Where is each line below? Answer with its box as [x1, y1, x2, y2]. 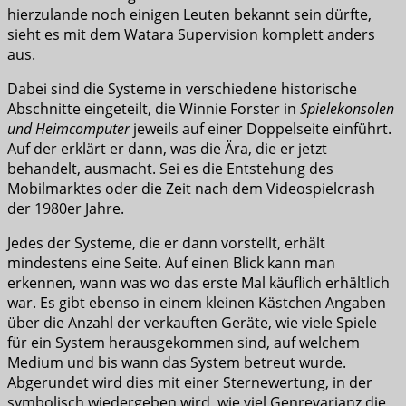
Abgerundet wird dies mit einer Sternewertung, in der [7, 372, 372, 393]
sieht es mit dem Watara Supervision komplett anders [7, 24, 375, 45]
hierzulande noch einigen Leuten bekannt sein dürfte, [7, 5, 372, 25]
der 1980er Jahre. [7, 198, 124, 219]
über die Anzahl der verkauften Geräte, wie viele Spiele [7, 313, 377, 333]
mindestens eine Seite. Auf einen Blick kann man [7, 253, 335, 274]
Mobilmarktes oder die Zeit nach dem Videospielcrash [7, 179, 375, 199]
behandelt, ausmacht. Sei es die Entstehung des [7, 159, 333, 179]
